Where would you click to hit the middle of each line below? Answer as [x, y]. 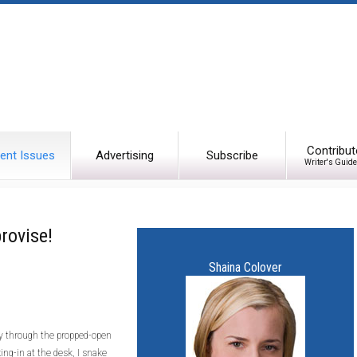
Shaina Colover [245, 267]
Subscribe [232, 155]
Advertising [125, 155]
